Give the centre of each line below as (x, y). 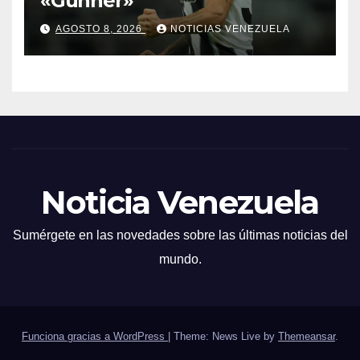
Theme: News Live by (226, 336)
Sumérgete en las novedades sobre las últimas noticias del (180, 235)
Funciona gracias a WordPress (95, 336)
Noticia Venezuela (180, 202)
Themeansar (307, 336)
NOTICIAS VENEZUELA (230, 29)
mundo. (180, 259)
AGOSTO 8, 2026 (100, 29)
